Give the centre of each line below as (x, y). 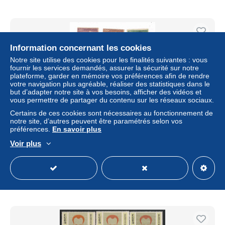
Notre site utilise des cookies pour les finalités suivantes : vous (109, 60)
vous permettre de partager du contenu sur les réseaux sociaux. (112, 100)
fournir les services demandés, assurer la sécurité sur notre (104, 68)
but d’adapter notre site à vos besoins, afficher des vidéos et (106, 92)
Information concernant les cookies (81, 48)
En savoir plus (77, 129)
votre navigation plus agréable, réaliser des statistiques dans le (110, 84)
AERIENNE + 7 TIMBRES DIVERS (113, 141)
